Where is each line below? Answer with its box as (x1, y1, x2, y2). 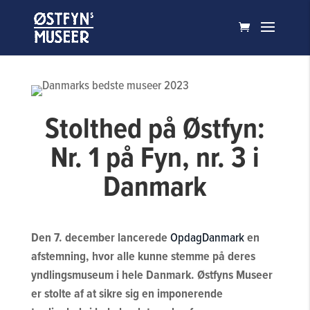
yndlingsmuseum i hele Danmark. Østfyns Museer (30, 266, 273, 284)
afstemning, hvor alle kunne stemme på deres (30, 247, 255, 265)
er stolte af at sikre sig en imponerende (30, 284, 223, 302)
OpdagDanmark (170, 228, 244, 246)
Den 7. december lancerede (30, 228, 170, 246)
